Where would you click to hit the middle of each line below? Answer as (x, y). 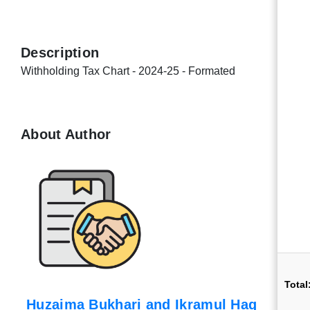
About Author (66, 134)
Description (60, 53)
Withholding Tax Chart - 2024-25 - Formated (128, 71)
